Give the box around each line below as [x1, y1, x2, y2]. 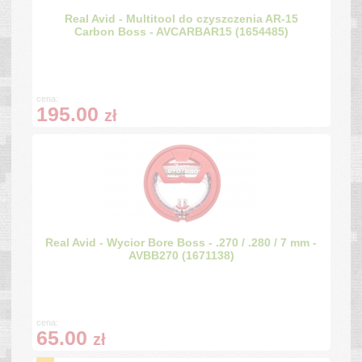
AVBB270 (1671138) [128, 248, 234, 262]
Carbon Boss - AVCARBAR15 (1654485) [74, 24, 288, 38]
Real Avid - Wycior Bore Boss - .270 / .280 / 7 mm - [45, 235, 317, 249]
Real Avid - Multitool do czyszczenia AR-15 [64, 11, 298, 25]
